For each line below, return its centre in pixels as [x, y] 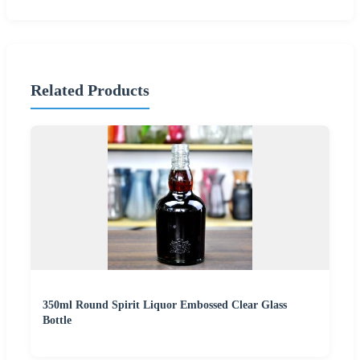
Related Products [90, 90]
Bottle [57, 320]
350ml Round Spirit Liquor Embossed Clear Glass [165, 305]
